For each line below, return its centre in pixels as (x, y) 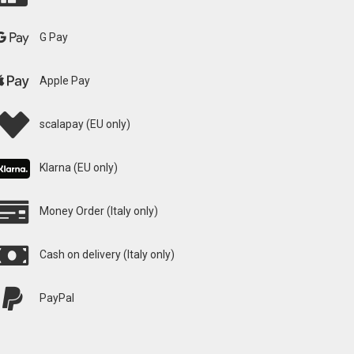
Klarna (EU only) (79, 168)
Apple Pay (65, 81)
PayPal (57, 298)
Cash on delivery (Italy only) (107, 255)
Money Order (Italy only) (99, 211)
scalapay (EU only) (85, 124)
